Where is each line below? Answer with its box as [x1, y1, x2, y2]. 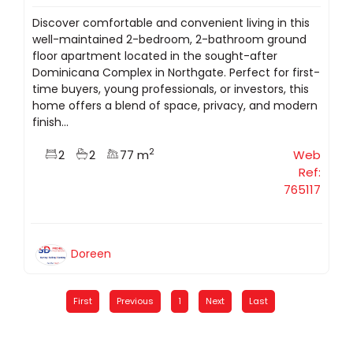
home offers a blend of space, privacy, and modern [32, 97, 318, 113]
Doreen [71, 245, 111, 262]
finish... [32, 113, 69, 130]
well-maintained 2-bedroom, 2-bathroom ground [32, 31, 307, 47]
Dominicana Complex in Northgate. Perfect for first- [32, 64, 320, 80]
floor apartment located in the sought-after [32, 47, 277, 64]
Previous [117, 294, 154, 307]
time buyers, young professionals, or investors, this [32, 80, 309, 97]
